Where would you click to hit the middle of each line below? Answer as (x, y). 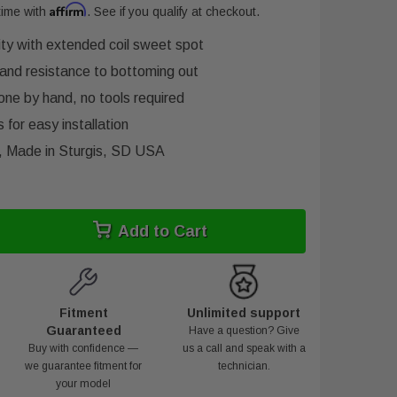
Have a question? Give (244, 331)
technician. (244, 366)
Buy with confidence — (84, 348)
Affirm (68, 9)
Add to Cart (162, 231)
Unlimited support (244, 313)
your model (84, 384)
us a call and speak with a (244, 348)
